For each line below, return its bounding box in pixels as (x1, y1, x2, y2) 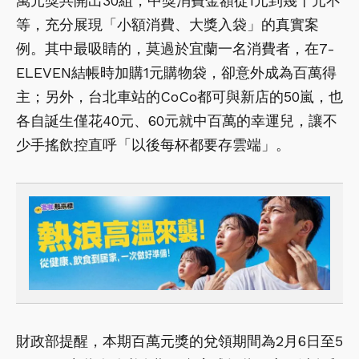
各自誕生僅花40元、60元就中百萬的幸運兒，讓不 (16, 111, 337, 129)
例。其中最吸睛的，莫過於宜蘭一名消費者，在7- (16, 39, 335, 57)
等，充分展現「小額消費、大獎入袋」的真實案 (16, 15, 319, 33)
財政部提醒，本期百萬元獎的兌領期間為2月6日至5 (16, 333, 343, 350)
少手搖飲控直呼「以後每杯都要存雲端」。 (16, 135, 290, 153)
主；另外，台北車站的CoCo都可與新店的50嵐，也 (16, 87, 343, 105)
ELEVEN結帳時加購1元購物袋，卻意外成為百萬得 (16, 63, 337, 81)
